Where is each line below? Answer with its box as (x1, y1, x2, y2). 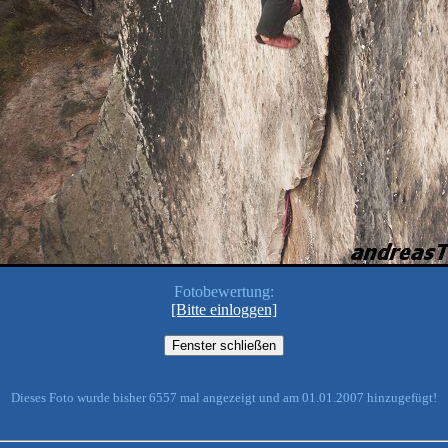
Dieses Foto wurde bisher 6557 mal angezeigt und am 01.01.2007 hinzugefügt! (11, 390, 437, 405)
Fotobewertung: (174, 283, 274, 300)
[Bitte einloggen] (171, 301, 277, 318)
